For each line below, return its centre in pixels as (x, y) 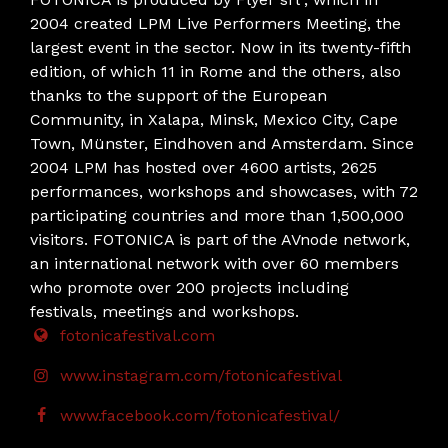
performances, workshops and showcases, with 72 (224, 191)
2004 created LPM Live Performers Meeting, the (215, 23)
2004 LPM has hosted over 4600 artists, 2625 (203, 167)
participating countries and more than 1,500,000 (217, 215)
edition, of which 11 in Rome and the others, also (215, 71)
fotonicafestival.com (138, 335)
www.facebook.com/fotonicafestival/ (200, 415)
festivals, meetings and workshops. (164, 311)
